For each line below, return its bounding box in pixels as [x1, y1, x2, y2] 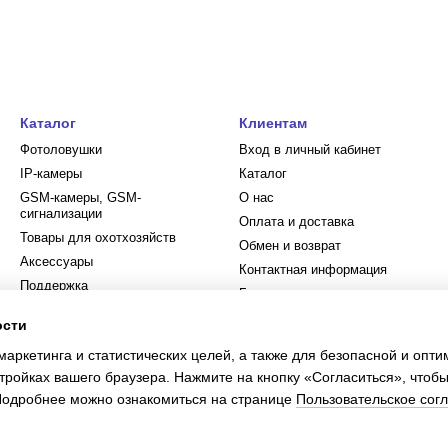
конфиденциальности [239, 350, 369, 365]
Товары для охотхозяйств [20, 230, 176, 245]
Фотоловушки [20, 142, 102, 157]
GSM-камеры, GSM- [20, 190, 141, 205]
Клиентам [239, 115, 307, 131]
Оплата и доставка [239, 214, 354, 229]
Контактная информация [239, 262, 387, 277]
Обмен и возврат [239, 238, 341, 253]
